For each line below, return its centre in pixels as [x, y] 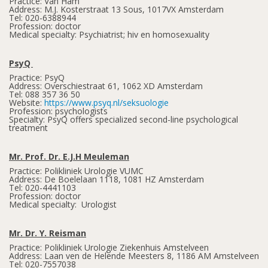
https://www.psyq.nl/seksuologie [106, 103]
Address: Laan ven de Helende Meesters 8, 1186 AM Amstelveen [134, 256]
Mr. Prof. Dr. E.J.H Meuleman [69, 156]
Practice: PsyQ [37, 77]
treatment [28, 128]
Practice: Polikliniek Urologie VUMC [76, 171]
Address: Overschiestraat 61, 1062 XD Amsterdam [106, 86]
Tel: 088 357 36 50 [45, 94]
